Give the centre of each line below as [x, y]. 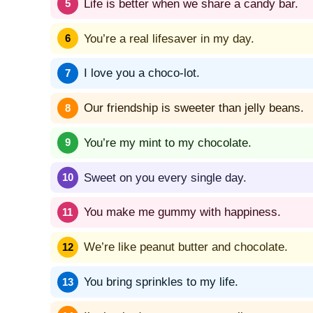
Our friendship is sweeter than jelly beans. [194, 108]
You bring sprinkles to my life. [161, 282]
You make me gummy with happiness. [182, 212]
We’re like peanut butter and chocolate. [186, 247]
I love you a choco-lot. [142, 73]
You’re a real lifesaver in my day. [169, 38]
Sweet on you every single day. [165, 177]
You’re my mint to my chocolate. [168, 143]
